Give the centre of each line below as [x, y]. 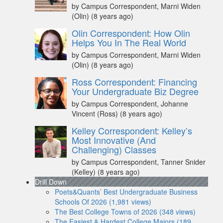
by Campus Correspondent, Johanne [130, 104]
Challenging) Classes [114, 150]
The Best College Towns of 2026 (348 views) [125, 212]
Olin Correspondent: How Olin [131, 33]
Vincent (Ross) [95, 114]
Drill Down [51, 182]
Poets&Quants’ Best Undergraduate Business [126, 192]
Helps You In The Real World [129, 43]
